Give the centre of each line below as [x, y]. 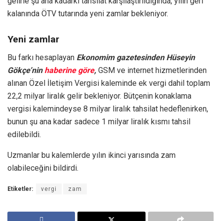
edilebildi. [24, 134]
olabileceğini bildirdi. [43, 168]
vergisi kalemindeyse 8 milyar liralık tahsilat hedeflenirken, [108, 109]
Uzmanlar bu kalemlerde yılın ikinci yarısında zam [92, 155]
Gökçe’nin [26, 70]
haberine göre [69, 70]
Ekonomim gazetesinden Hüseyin [136, 57]
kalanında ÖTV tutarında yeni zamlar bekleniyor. [88, 13]
